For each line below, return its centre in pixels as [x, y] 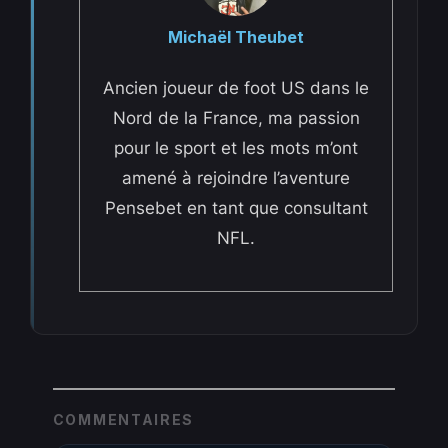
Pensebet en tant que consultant [236, 207]
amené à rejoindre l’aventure [236, 177]
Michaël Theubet [236, 36]
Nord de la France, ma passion [236, 117]
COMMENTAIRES [123, 420]
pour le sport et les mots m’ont [236, 147]
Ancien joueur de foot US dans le [236, 87]
